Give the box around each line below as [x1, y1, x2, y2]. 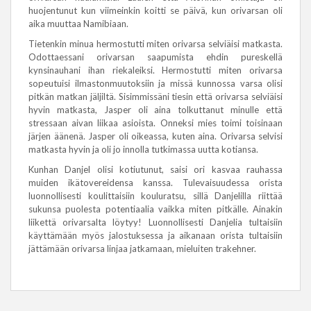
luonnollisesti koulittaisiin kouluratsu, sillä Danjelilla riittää [28, 190, 283, 201]
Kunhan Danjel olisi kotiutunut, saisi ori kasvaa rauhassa [28, 164, 283, 175]
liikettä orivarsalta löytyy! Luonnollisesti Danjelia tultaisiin [28, 217, 283, 228]
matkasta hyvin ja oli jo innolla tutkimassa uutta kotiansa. [28, 144, 258, 155]
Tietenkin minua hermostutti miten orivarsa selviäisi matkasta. [28, 38, 283, 49]
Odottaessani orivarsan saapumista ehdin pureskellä [28, 51, 283, 62]
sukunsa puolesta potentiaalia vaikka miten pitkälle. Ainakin [28, 203, 283, 215]
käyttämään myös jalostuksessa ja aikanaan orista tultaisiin [28, 230, 283, 241]
